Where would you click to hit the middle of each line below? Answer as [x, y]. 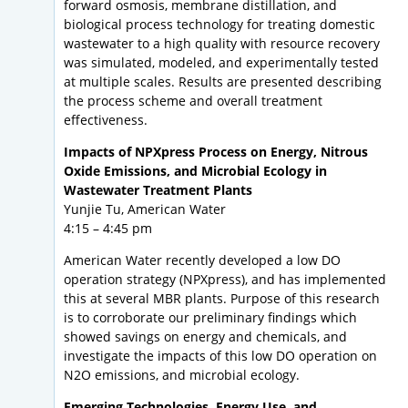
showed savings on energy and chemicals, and [205, 337]
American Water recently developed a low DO [202, 260]
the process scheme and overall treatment [193, 101]
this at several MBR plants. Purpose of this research [222, 299]
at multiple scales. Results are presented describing [223, 82]
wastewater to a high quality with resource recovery [222, 44]
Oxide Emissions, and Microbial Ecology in [195, 171]
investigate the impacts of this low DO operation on [220, 356]
